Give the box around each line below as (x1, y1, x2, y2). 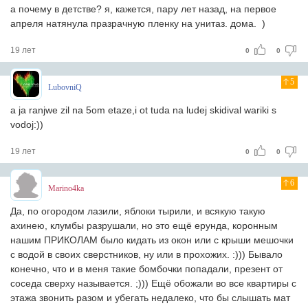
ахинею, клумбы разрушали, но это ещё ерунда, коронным (10, 220, 278, 231)
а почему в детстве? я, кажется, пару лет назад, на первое (10, 3, 276, 14)
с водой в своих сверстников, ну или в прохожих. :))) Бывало (10, 249, 283, 260)
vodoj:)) (10, 119, 43, 130)
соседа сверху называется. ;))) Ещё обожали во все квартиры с (10, 278, 296, 289)
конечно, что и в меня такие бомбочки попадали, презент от (10, 263, 283, 274)
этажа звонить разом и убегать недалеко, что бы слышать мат (10, 292, 290, 303)
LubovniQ (48, 82, 82, 92)
